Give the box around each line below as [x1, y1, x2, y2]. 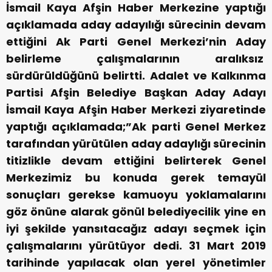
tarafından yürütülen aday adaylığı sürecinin [6, 135, 266, 151]
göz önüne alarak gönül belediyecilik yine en [6, 203, 266, 219]
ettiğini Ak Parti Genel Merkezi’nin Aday [6, 33, 266, 49]
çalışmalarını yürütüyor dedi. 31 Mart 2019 [6, 237, 266, 253]
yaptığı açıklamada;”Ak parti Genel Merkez [6, 118, 266, 134]
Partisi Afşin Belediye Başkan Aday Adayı [6, 84, 266, 100]
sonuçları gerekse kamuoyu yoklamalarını [6, 186, 266, 202]
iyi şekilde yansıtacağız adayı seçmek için [6, 220, 266, 236]
